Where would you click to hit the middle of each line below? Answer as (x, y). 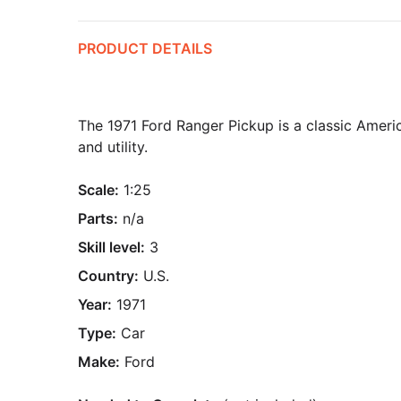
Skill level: (111, 247)
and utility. (113, 147)
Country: (108, 276)
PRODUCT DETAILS (145, 48)
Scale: (98, 190)
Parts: (98, 218)
